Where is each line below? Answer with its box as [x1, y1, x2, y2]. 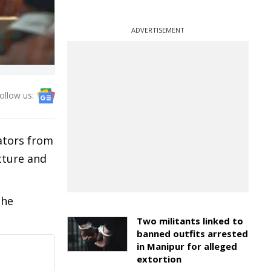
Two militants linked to [137, 215, 243, 227]
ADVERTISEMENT [131, 25, 184, 34]
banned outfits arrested [137, 227, 248, 240]
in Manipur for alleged [137, 240, 237, 252]
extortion [137, 253, 181, 265]
